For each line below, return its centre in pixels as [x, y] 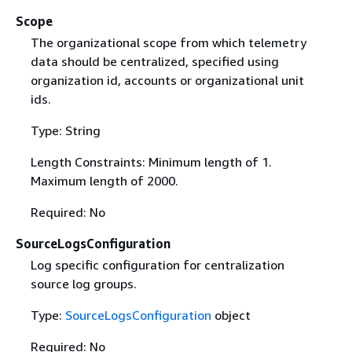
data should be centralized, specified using [154, 61]
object [231, 315]
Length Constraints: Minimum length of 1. [151, 161]
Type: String [65, 130]
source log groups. [83, 283]
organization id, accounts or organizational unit [167, 80]
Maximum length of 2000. [104, 180]
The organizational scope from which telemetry [168, 42]
